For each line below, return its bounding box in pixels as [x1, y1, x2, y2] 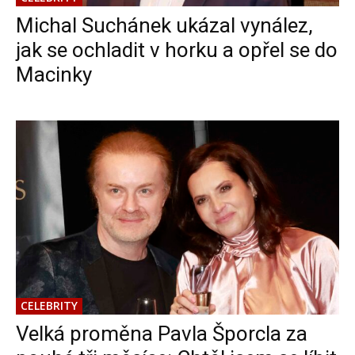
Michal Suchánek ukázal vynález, [16, 13, 313, 38]
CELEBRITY [21, 298, 78, 314]
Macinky [16, 63, 92, 87]
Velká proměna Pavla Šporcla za [16, 322, 307, 346]
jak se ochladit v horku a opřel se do [16, 38, 338, 63]
